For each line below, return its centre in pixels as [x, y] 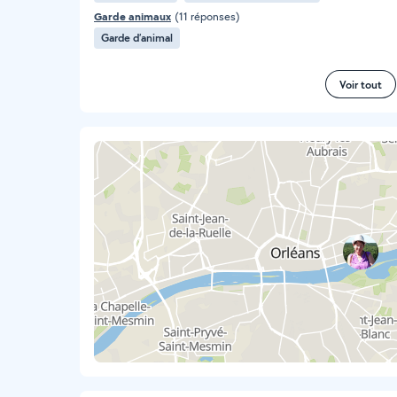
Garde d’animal [137, 38]
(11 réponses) [207, 16]
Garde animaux [132, 16]
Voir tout [361, 84]
